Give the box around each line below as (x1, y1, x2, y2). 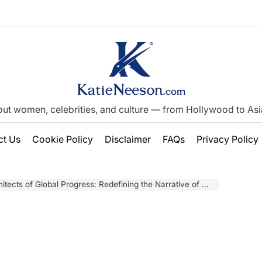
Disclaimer (104, 133, 151, 145)
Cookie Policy (32, 133, 93, 145)
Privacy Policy (196, 133, 258, 145)
